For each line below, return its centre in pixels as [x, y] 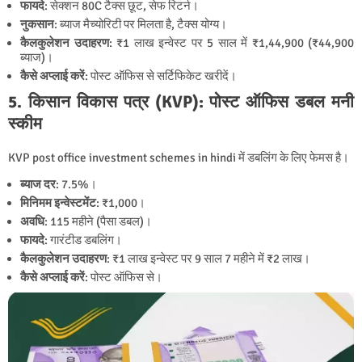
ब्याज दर [38, 185]
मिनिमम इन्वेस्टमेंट [58, 203]
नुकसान [37, 25]
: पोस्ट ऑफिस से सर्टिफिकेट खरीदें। [161, 76]
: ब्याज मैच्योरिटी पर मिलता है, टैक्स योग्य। [141, 25]
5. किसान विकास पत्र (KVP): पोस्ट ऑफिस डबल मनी [181, 102]
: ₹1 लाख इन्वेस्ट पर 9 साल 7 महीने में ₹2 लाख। [208, 259]
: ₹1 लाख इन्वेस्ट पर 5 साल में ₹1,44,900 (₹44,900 [231, 43]
